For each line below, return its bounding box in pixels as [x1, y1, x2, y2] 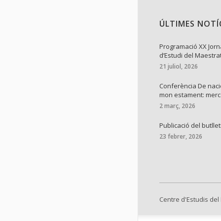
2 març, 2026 [159, 102, 195, 110]
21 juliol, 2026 [159, 62, 198, 71]
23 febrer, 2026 [159, 132, 202, 141]
